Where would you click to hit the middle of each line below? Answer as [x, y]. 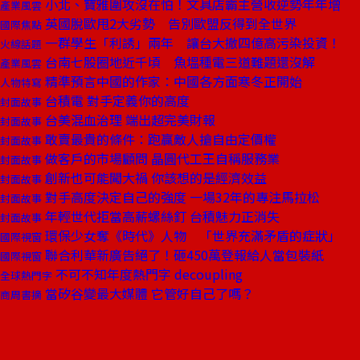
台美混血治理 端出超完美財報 [129, 120]
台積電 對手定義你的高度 [116, 100]
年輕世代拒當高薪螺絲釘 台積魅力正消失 [161, 216]
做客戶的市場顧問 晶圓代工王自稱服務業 [161, 158]
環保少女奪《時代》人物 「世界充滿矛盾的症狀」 [191, 235]
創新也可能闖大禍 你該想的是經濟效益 [154, 178]
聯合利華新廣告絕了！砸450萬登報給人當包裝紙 [183, 255]
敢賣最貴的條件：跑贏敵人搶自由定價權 [159, 139]
